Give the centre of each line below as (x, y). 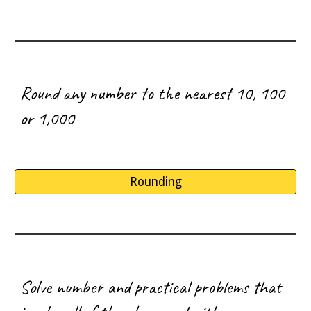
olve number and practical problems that (155, 287)
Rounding (155, 182)
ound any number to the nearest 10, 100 (158, 93)
